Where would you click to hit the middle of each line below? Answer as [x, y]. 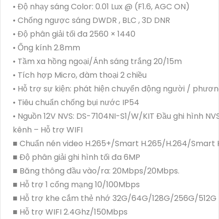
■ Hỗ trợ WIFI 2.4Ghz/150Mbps [70, 212]
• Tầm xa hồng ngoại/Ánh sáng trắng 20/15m [97, 61]
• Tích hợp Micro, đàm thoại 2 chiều [80, 75]
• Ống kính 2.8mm [46, 47]
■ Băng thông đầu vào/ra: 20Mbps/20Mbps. [96, 171]
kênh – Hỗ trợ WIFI [48, 130]
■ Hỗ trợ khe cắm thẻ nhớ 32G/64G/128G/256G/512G [115, 198]
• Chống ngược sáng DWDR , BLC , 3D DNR [91, 20]
